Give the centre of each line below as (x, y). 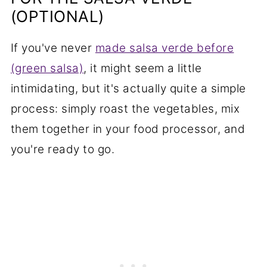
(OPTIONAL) (57, 17)
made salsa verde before (164, 48)
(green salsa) (47, 69)
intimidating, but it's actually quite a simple (128, 89)
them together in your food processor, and (128, 129)
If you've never (53, 48)
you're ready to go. (63, 150)
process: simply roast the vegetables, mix (125, 109)
